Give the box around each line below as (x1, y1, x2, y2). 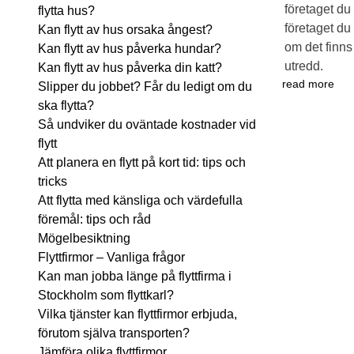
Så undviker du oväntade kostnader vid (38, 118, 256, 131)
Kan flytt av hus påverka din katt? (38, 61, 222, 74)
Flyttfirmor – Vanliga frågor (38, 250, 185, 264)
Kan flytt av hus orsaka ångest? (38, 23, 213, 36)
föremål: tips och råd (38, 213, 151, 226)
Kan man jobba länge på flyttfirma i (38, 269, 232, 283)
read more (281, 77, 334, 90)
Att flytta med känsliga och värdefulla (38, 194, 243, 207)
